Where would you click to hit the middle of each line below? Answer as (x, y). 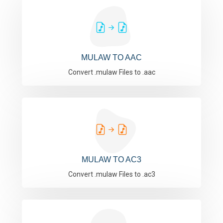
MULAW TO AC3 (111, 160)
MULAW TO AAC (111, 57)
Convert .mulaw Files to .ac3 (111, 174)
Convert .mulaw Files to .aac (111, 72)
